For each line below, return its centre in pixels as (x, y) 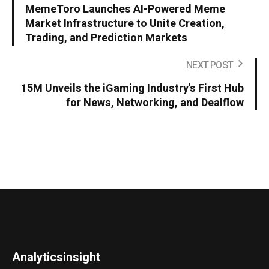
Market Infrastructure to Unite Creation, (125, 23)
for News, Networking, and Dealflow (155, 103)
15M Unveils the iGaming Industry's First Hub (132, 88)
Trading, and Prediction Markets (106, 38)
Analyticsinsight (56, 257)
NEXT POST (210, 65)
